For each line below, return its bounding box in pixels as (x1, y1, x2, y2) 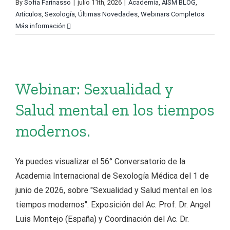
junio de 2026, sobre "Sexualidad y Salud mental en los (15, 185, 212, 195)
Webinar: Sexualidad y (15, 79, 173, 99)
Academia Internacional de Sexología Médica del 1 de (15, 171, 209, 181)
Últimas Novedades (78, 10, 138, 18)
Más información (15, 22, 66, 30)
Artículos (15, 10, 42, 18)
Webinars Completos (141, 10, 204, 18)
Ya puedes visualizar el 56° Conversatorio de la (15, 157, 185, 166)
